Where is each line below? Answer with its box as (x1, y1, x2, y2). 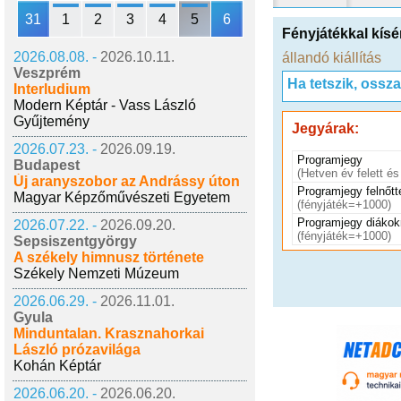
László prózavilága (13, 342, 141, 357)
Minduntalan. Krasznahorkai (13, 326, 204, 341)
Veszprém (13, 65, 81, 81)
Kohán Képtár (13, 358, 101, 373)
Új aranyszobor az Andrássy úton (13, 174, 240, 189)
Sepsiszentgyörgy (13, 234, 137, 249)
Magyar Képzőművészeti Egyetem (13, 190, 230, 205)
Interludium (13, 81, 90, 97)
